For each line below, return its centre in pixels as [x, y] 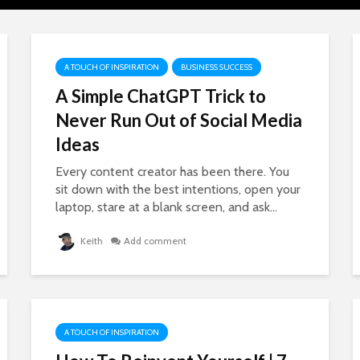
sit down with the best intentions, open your [178, 189]
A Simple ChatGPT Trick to [161, 96]
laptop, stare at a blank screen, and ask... [166, 207]
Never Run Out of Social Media [179, 120]
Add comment [155, 241]
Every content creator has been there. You [172, 172]
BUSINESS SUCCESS [217, 67]
